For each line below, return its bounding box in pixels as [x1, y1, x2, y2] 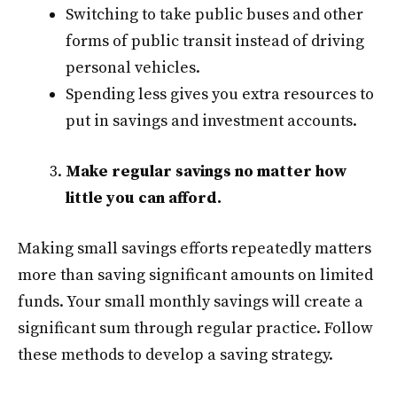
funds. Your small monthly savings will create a [18, 292, 363, 313]
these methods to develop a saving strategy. [18, 345, 333, 366]
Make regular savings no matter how [66, 161, 346, 183]
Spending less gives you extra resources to [66, 84, 374, 105]
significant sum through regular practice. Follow [18, 318, 373, 339]
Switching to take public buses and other [66, 4, 363, 26]
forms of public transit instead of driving [66, 31, 364, 52]
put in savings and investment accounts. [66, 111, 357, 132]
